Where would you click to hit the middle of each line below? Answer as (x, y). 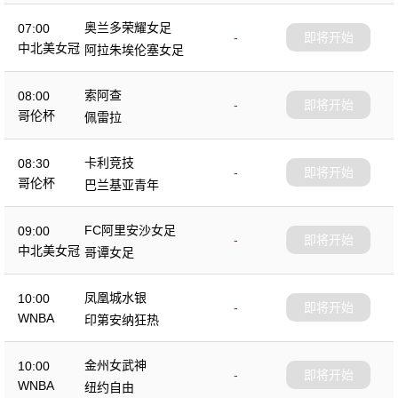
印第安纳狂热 (122, 319)
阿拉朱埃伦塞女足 (134, 49)
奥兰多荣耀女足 (128, 27)
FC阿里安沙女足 (130, 230)
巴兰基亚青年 (122, 184)
